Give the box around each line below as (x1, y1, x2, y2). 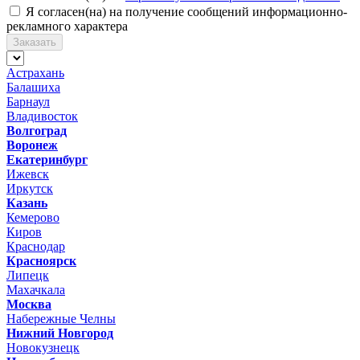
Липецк (6, 268, 49, 282)
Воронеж (6, 137, 58, 152)
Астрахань (6, 65, 64, 80)
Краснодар (6, 239, 65, 253)
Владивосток (6, 108, 78, 123)
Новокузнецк (6, 340, 80, 354)
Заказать (13, 35, 56, 48)
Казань (6, 195, 47, 210)
